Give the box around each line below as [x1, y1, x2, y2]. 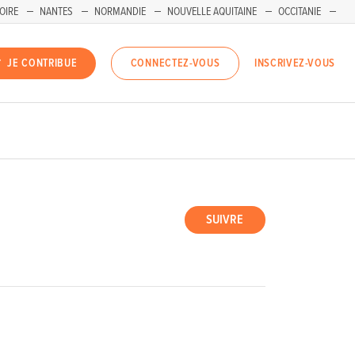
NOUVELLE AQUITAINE [167, 5, 257, 19]
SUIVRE [206, 212, 244, 229]
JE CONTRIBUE [7, 56, 78, 71]
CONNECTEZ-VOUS [130, 56, 220, 71]
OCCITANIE [278, 5, 321, 19]
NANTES [40, 5, 73, 19]
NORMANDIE [94, 5, 146, 19]
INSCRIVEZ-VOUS [254, 55, 335, 71]
